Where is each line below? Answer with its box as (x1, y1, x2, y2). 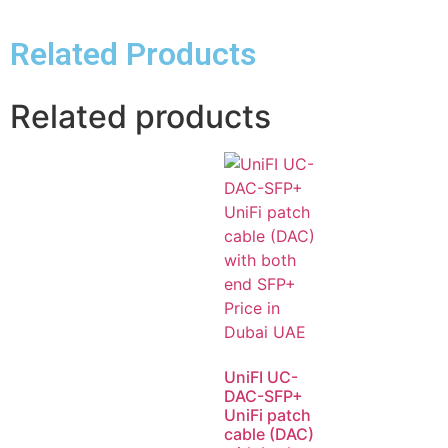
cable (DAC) (224, 423, 314, 444)
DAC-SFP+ (224, 385, 303, 406)
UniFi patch (224, 404, 311, 425)
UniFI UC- (224, 366, 298, 387)
